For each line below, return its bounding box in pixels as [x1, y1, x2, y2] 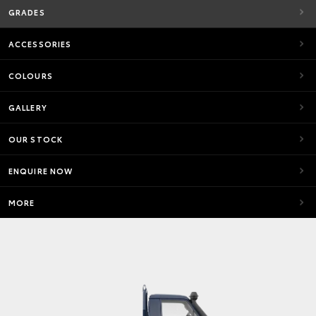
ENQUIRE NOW [8, 165, 73, 176]
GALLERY [8, 102, 47, 113]
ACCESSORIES [8, 38, 72, 49]
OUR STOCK [8, 133, 63, 145]
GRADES [8, 6, 45, 18]
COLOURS [8, 70, 53, 81]
